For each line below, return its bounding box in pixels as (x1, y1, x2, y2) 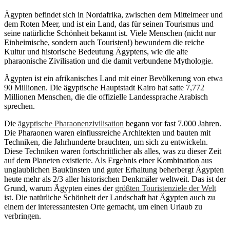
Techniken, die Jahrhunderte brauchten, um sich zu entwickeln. (4, 137, 208, 146)
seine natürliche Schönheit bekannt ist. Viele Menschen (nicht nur (4, 28, 216, 37)
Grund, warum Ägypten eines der (4, 183, 115, 193)
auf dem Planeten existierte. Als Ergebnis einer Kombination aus (4, 156, 212, 165)
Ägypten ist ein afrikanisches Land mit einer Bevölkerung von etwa (4, 73, 223, 83)
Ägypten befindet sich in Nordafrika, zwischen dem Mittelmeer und (4, 10, 223, 19)
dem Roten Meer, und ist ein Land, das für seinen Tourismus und (4, 19, 214, 28)
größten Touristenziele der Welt (115, 183, 216, 193)
